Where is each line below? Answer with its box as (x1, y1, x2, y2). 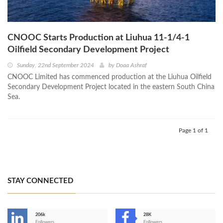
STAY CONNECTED (7, 177, 73, 185)
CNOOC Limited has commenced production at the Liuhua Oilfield (7, 73, 212, 81)
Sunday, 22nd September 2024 (17, 62, 94, 68)
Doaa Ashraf (116, 62, 147, 68)
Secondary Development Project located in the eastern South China (7, 83, 215, 91)
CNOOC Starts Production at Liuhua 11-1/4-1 (7, 33, 190, 42)
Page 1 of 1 (179, 127, 208, 133)
